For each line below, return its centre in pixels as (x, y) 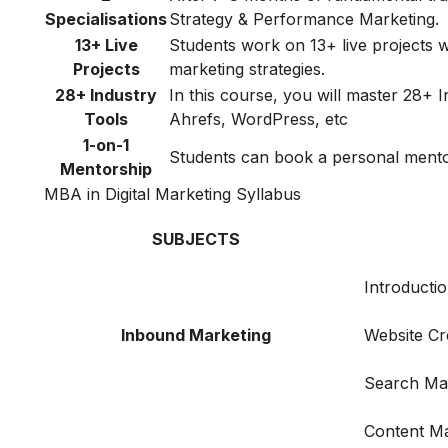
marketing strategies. (247, 69)
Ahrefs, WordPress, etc (258, 119)
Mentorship (106, 169)
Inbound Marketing (196, 335)
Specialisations (106, 19)
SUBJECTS (196, 239)
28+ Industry (106, 95)
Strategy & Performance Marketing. (304, 19)
